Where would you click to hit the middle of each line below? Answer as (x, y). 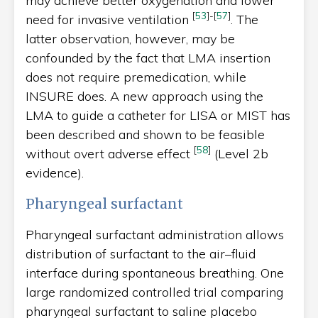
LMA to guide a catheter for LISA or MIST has (158, 115)
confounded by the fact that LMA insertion (148, 57)
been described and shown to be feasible (145, 134)
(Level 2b (240, 153)
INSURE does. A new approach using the (144, 96)
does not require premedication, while (136, 77)
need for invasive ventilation (109, 19)
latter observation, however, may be (130, 38)
